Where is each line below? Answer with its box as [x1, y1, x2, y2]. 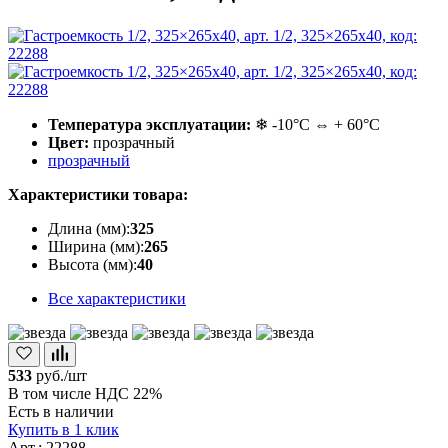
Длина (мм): [48, 219, 130, 237]
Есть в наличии [8, 402, 114, 420]
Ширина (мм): [48, 237, 144, 255]
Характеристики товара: [8, 185, 188, 203]
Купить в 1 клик [8, 420, 119, 438]
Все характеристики [48, 289, 186, 307]
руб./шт [36, 366, 87, 384]
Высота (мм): [48, 255, 137, 273]
